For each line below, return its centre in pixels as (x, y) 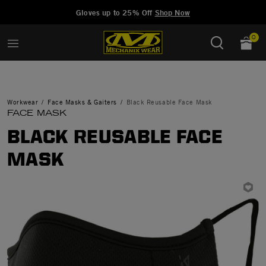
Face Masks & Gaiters (82, 102)
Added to (42, 8)
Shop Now (172, 12)
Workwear (23, 102)
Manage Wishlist (102, 8)
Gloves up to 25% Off (115, 12)
